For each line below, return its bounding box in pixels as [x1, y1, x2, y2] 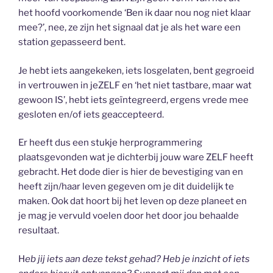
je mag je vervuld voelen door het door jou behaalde [18, 210, 239, 222]
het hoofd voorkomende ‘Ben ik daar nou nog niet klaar [18, 7, 251, 19]
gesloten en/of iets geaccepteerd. [18, 108, 164, 120]
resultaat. [18, 225, 59, 236]
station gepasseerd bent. [18, 37, 126, 48]
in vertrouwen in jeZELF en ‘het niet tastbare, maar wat [18, 79, 252, 91]
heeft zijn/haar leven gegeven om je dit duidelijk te [18, 181, 234, 193]
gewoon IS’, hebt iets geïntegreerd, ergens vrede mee [18, 94, 249, 105]
